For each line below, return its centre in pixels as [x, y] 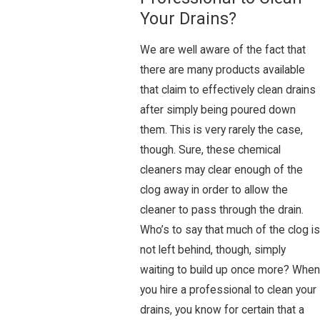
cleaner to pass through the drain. [222, 210]
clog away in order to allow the [214, 190]
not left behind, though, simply [213, 250]
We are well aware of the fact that [223, 50]
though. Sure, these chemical [210, 150]
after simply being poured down [218, 110]
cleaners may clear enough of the [221, 170]
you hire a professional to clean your [228, 290]
